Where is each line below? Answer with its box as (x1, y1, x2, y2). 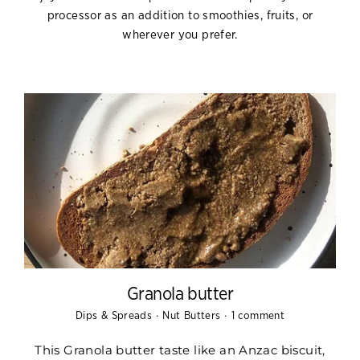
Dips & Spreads (75, 310, 156, 322)
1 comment (231, 310, 285, 322)
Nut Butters (162, 310, 224, 322)
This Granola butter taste (35, 342, 194, 358)
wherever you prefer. (122, 29, 238, 41)
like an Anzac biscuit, (194, 342, 325, 358)
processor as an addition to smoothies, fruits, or (47, 10, 313, 22)
